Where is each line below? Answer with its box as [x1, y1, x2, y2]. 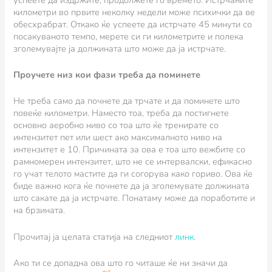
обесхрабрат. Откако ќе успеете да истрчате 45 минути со [13, 18, 253, 30]
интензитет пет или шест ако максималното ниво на [13, 131, 223, 144]
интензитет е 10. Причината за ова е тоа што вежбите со [13, 143, 246, 156]
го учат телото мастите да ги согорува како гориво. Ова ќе [13, 168, 253, 180]
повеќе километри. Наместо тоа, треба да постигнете [13, 107, 229, 120]
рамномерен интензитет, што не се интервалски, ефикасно [13, 155, 253, 168]
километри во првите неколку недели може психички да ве [13, 5, 256, 18]
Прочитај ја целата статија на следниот [13, 230, 175, 243]
